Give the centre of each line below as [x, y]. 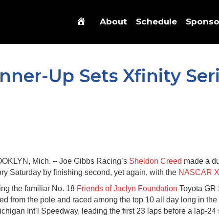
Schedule [157, 22]
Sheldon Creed [156, 161]
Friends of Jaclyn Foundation [127, 188]
